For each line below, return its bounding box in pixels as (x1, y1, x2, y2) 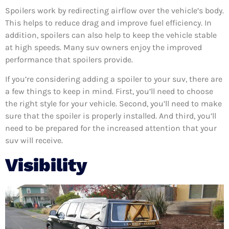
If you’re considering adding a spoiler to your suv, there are (5, 74, 222, 84)
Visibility (5, 154, 91, 176)
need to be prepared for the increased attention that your (5, 123, 217, 133)
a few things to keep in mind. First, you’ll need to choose (5, 86, 213, 97)
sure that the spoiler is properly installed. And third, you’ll (5, 111, 216, 121)
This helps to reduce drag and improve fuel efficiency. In (5, 17, 212, 28)
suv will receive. (5, 135, 63, 146)
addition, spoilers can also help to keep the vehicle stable (5, 30, 217, 40)
